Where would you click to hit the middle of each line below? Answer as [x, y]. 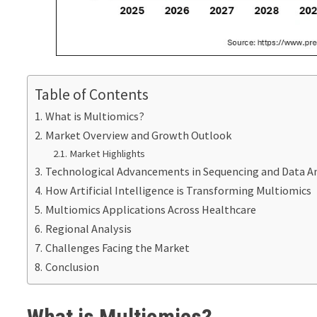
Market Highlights [107, 154]
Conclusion [72, 267]
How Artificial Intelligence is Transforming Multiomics [178, 191]
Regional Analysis [88, 229]
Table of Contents [92, 95]
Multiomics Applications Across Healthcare [150, 210]
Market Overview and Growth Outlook [138, 136]
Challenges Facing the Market [117, 248]
